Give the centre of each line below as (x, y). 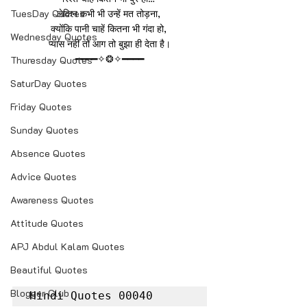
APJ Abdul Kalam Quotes (67, 246)
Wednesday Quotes (54, 37)
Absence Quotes (48, 153)
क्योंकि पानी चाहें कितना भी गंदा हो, (110, 28)
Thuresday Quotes (51, 60)
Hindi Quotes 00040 (91, 296)
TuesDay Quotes (48, 13)
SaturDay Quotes (49, 83)
